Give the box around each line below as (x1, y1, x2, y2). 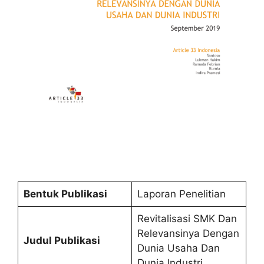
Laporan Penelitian (137, 188, 226, 200)
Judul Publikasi (23, 235, 100, 246)
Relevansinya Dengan (137, 227, 239, 239)
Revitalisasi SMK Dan (137, 213, 237, 225)
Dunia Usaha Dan (137, 242, 220, 254)
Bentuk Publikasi (23, 188, 107, 200)
